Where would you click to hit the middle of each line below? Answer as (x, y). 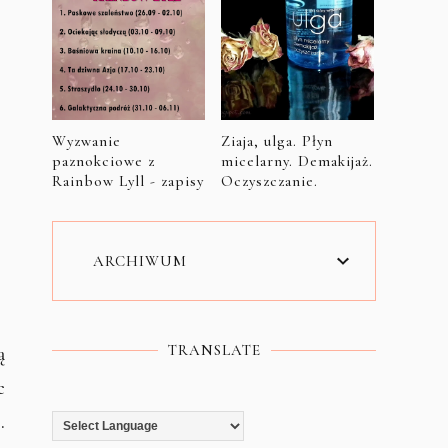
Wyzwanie (86, 141)
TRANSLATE (214, 350)
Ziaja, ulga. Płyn (276, 141)
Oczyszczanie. (269, 181)
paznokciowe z (103, 161)
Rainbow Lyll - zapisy (128, 181)
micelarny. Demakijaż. (296, 161)
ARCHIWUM (140, 261)
